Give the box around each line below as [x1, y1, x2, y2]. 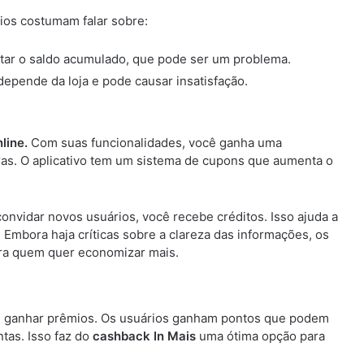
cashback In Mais [93, 327, 196, 344]
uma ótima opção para [196, 327, 325, 344]
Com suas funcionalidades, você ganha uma [28, 134, 282, 150]
